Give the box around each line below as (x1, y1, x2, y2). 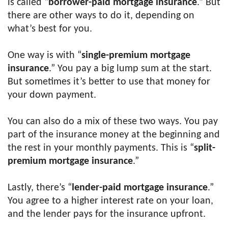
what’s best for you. (8, 24, 92, 34)
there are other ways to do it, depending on (8, 11, 194, 21)
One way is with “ (8, 50, 81, 61)
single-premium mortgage (81, 50, 190, 61)
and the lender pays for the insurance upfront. (8, 209, 206, 219)
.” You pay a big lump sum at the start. (49, 64, 212, 74)
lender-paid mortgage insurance (72, 183, 208, 193)
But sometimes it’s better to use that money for (8, 77, 210, 87)
